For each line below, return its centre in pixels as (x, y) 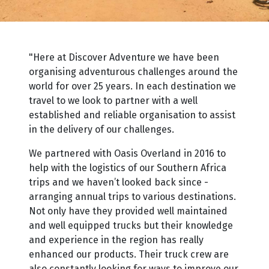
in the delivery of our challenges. (101, 129)
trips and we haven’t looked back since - (119, 182)
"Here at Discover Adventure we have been (124, 57)
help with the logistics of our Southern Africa (128, 168)
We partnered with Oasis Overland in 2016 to (127, 153)
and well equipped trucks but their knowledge (131, 225)
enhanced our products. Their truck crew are (129, 254)
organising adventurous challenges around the (133, 72)
